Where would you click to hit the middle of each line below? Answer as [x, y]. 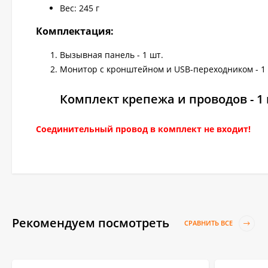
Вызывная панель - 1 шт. [112, 55]
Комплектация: [75, 31]
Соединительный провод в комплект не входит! [143, 129]
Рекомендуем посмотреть [92, 223]
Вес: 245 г [80, 8]
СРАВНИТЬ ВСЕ [209, 223]
